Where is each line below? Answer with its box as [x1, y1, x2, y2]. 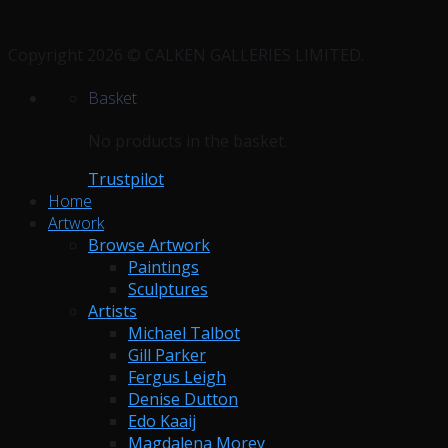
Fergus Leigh [128, 366, 226, 389]
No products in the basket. [88, 130, 287, 153]
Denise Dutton [128, 388, 238, 411]
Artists [88, 300, 137, 323]
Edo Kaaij [128, 410, 196, 433]
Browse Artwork [88, 234, 210, 257]
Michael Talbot [128, 322, 240, 345]
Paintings [128, 256, 199, 279]
